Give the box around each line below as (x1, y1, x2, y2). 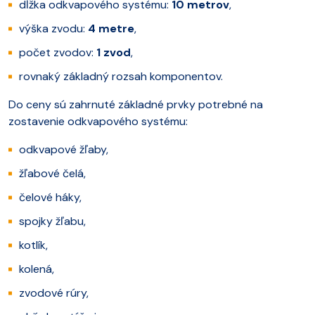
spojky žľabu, (19, 213, 86, 229)
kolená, (19, 261, 54, 276)
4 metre (88, 20, 134, 36)
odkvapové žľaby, (19, 141, 108, 157)
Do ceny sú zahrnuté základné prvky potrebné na (8, 96, 263, 112)
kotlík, (19, 237, 48, 252)
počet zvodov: (19, 44, 96, 60)
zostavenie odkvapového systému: (8, 113, 188, 129)
